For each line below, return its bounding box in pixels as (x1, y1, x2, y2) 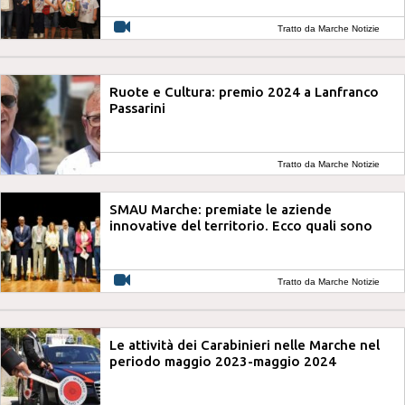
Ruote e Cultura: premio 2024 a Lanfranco (109, 84, 379, 99)
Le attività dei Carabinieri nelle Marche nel (109, 337, 380, 353)
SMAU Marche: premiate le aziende (109, 202, 332, 217)
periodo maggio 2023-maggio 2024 (109, 353, 336, 369)
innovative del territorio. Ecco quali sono (109, 218, 372, 233)
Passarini (109, 100, 165, 116)
